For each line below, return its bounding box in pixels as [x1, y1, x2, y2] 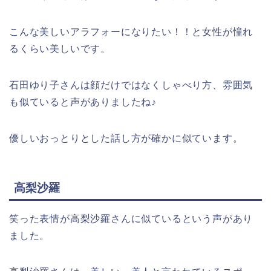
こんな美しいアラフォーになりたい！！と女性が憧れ [9, 26, 253, 37]
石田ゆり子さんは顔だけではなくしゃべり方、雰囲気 [9, 79, 253, 90]
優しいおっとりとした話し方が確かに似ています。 [9, 132, 243, 143]
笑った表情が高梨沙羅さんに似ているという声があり [9, 214, 253, 224]
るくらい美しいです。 [9, 43, 111, 54]
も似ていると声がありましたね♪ [9, 96, 157, 107]
